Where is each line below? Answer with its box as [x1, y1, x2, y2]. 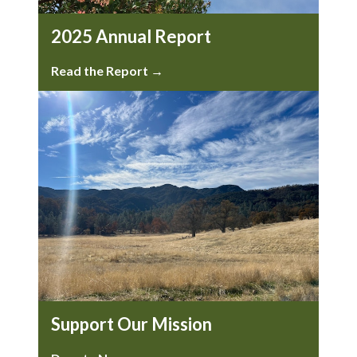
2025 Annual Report [51, 25, 211, 48]
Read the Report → [51, 63, 163, 79]
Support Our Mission [51, 313, 212, 335]
